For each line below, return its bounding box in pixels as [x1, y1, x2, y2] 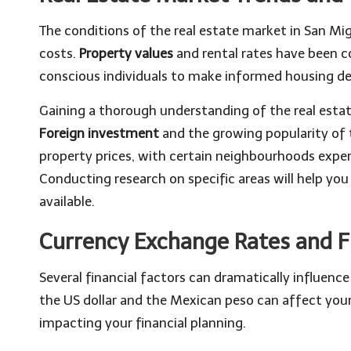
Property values [79, 45, 173, 62]
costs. [39, 45, 79, 62]
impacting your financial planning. [39, 315, 246, 331]
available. [39, 194, 95, 210]
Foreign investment [39, 125, 159, 142]
